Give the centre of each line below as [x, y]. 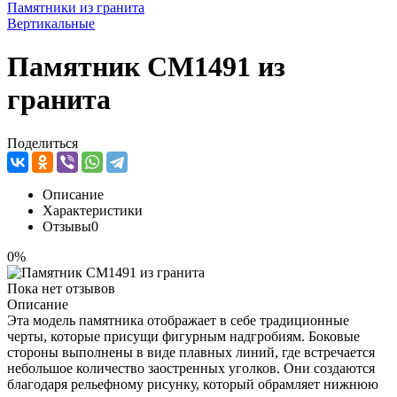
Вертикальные [51, 23]
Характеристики [93, 210]
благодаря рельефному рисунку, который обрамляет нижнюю [193, 384]
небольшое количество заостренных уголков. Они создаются [191, 368]
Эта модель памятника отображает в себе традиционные [178, 320]
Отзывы [67, 226]
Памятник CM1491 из [146, 67]
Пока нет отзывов [61, 288]
